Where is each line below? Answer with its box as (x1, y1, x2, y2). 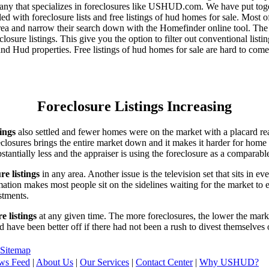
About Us (36, 256, 73, 267)
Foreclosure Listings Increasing (37, 98, 232, 114)
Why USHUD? (199, 256, 259, 267)
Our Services (80, 256, 129, 267)
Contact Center (136, 256, 193, 267)
